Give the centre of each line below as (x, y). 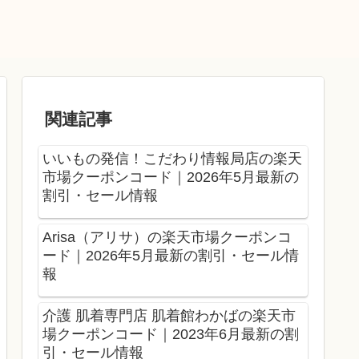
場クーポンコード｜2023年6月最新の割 (171, 334)
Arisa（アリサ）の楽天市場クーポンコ (167, 237)
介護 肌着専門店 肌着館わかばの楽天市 (169, 315)
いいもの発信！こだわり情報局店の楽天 (172, 159)
